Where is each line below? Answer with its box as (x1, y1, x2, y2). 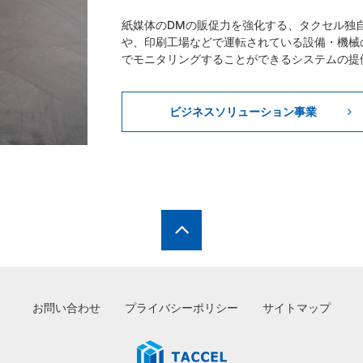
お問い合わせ (32, 300, 100, 314)
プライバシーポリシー (125, 300, 238, 314)
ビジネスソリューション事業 (169, 105, 317, 119)
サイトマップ (263, 300, 331, 314)
